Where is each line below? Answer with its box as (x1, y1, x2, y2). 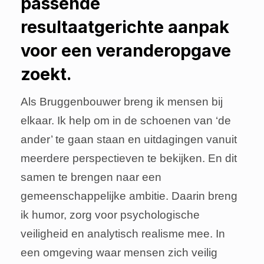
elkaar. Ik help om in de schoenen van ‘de (21, 114, 231, 127)
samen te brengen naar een (21, 171, 161, 184)
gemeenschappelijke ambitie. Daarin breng (21, 190, 237, 203)
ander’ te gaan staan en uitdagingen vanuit (21, 133, 237, 146)
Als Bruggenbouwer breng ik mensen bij (21, 95, 223, 108)
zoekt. (21, 64, 72, 85)
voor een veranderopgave (21, 40, 231, 61)
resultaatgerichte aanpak (21, 16, 229, 38)
